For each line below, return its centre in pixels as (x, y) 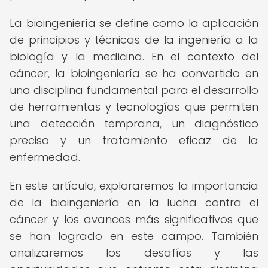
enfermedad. (45, 157)
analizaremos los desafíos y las (134, 253)
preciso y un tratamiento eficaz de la (134, 140)
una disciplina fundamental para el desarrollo (134, 90)
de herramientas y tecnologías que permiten (134, 107)
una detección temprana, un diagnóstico (134, 124)
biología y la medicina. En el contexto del (134, 57)
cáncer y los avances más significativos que (134, 219)
